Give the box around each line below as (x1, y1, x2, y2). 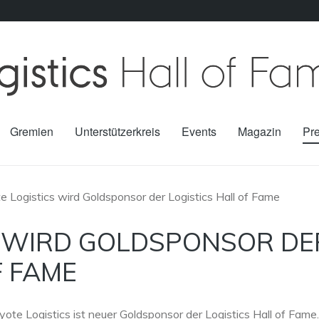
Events (182, 122, 216, 140)
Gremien (10, 122, 53, 140)
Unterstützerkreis (75, 122, 160, 140)
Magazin (238, 122, 281, 140)
